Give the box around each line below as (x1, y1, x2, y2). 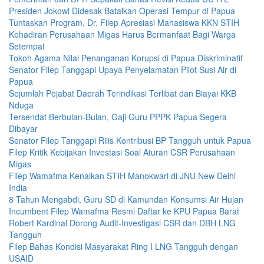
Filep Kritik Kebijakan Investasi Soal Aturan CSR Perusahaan (9, 146, 235, 158)
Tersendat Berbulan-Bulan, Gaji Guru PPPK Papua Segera (9, 110, 227, 123)
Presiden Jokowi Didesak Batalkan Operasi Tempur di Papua (9, 4, 235, 16)
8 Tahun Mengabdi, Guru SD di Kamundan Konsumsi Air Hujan (9, 193, 243, 205)
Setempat (9, 39, 45, 52)
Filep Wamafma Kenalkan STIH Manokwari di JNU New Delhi (9, 169, 236, 181)
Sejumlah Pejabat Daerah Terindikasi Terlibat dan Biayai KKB (9, 87, 236, 99)
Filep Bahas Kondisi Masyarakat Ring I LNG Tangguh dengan (9, 240, 238, 252)
